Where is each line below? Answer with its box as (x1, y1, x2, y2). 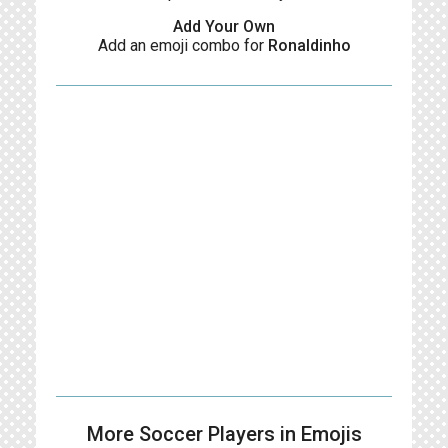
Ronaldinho (267, 36, 351, 55)
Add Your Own (173, 17, 275, 36)
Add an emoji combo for (97, 36, 268, 55)
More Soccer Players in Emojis (86, 422, 362, 446)
